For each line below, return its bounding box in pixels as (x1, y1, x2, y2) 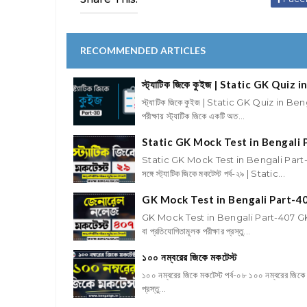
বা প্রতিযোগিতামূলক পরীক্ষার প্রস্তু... (142, 225, 251, 237)
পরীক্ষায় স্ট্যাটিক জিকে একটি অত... (142, 110, 245, 122)
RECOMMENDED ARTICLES (80, 44, 206, 56)
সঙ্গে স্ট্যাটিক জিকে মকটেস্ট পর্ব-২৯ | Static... (142, 168, 285, 180)
